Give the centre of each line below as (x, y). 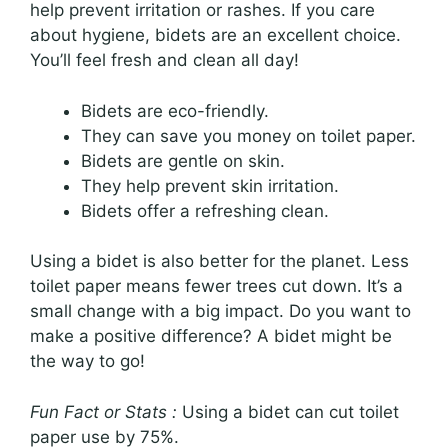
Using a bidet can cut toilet (288, 411)
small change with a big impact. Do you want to (220, 311)
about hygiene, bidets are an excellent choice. (215, 35)
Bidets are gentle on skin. (183, 160)
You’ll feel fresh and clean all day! (164, 60)
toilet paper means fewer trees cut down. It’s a (216, 286)
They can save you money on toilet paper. (248, 135)
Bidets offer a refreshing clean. (205, 210)
